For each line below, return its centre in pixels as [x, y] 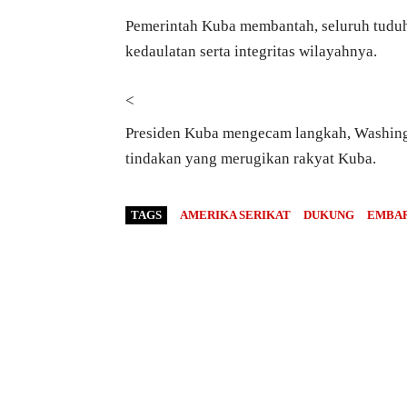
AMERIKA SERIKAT [235, 215]
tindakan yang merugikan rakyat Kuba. [251, 159]
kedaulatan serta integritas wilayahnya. [251, 52]
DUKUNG [329, 215]
